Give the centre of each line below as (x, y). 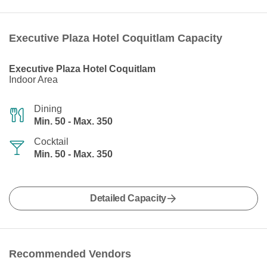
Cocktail (51, 142)
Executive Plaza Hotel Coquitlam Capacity (116, 38)
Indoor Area (33, 80)
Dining (48, 109)
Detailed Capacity (128, 198)
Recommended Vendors (70, 254)
